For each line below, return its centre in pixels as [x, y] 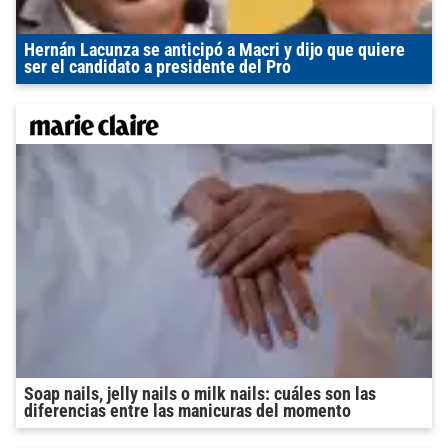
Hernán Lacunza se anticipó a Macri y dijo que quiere [214, 50]
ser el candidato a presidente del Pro [157, 67]
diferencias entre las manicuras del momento [187, 411]
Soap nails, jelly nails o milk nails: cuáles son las [200, 394]
